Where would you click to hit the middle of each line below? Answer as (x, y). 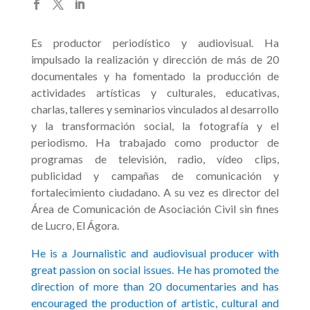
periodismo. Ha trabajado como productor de (155, 143)
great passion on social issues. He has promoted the (155, 270)
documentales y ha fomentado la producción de (155, 76)
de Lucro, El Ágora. (75, 226)
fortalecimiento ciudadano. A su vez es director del (155, 192)
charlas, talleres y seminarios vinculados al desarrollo (155, 109)
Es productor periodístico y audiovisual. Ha (155, 43)
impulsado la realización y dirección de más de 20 (155, 60)
